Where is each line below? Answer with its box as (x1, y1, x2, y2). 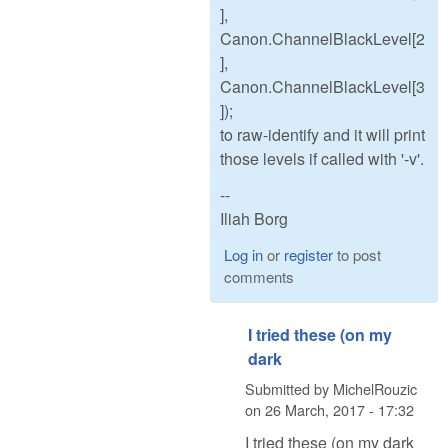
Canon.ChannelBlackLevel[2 (220, 26, 425, 50)
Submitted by (245, 377, 333, 399)
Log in (223, 244, 263, 266)
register (283, 244, 333, 266)
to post (332, 244, 381, 266)
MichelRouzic (333, 377, 417, 399)
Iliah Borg (220, 207, 288, 231)
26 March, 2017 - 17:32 (265, 398, 414, 420)
